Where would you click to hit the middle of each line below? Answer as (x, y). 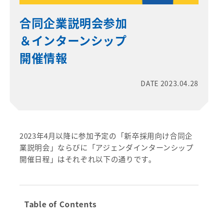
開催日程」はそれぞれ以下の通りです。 (88, 159)
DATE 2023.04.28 (170, 83)
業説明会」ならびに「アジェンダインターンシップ (107, 147)
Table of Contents (61, 204)
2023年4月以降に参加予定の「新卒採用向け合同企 (106, 135)
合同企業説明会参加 (73, 22)
